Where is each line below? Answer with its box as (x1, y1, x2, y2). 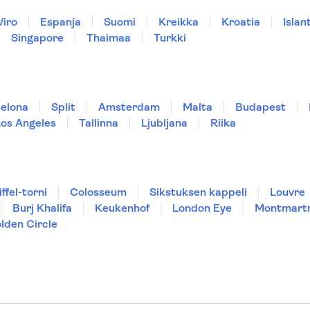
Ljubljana (141, 116, 188, 129)
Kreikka (158, 15, 199, 28)
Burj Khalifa (12, 201, 72, 215)
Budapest (235, 100, 286, 113)
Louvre (270, 185, 305, 199)
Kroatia (221, 15, 260, 28)
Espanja (40, 15, 81, 28)
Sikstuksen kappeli (149, 185, 247, 199)
